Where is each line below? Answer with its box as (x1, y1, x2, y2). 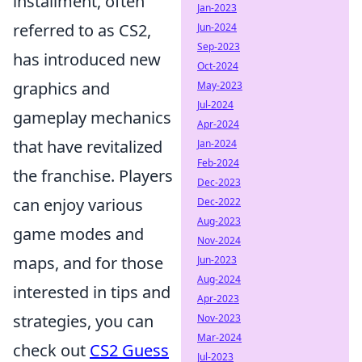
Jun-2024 (197, 20, 237, 34)
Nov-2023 (197, 311, 241, 325)
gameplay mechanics (13, 106, 171, 128)
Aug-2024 (197, 272, 241, 286)
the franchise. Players (13, 164, 173, 187)
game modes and (13, 222, 144, 245)
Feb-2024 (197, 156, 239, 170)
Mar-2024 (197, 330, 242, 344)
